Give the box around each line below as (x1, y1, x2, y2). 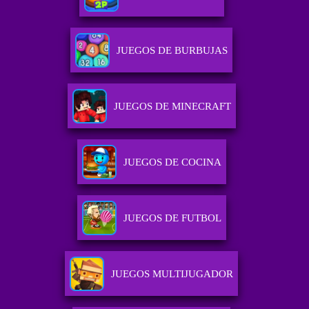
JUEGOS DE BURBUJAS (117, 45, 228, 57)
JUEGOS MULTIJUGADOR (111, 268, 234, 280)
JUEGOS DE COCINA (123, 157, 221, 168)
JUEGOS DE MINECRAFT (113, 101, 231, 112)
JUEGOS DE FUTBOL (123, 212, 221, 224)
